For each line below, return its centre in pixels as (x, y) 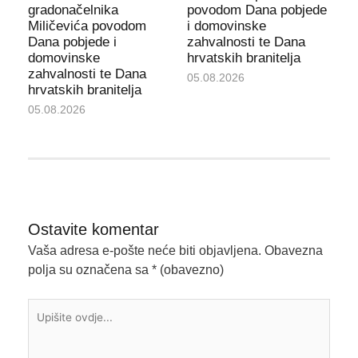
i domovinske (227, 26)
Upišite (47, 308)
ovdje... (47, 327)
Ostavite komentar (93, 230)
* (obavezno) (187, 270)
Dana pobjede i (72, 42)
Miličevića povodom (87, 26)
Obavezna (293, 251)
